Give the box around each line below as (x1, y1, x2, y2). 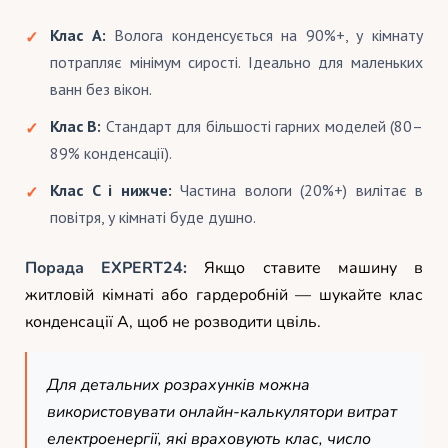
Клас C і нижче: (50, 179, 172, 200)
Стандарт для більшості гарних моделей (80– (101, 115, 424, 136)
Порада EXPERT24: (25, 256, 188, 279)
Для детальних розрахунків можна (47, 373, 310, 396)
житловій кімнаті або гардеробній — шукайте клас (25, 283, 423, 306)
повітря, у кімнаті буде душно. (50, 206, 256, 227)
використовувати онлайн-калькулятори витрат (47, 400, 397, 423)
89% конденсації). (50, 142, 172, 163)
